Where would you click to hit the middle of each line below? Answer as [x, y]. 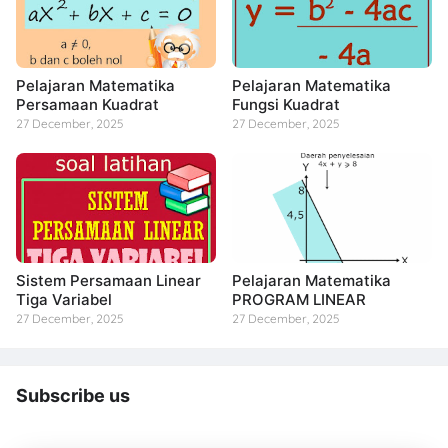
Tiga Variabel [64, 299]
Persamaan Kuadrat [87, 104]
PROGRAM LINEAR [299, 299]
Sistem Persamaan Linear [108, 280]
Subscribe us [73, 395]
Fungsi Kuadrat [286, 104]
